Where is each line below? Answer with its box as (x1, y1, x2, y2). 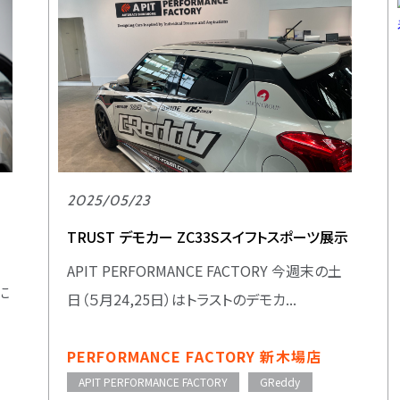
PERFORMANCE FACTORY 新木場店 (67, 346, 321, 368)
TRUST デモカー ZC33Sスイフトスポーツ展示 (67, 225, 348, 247)
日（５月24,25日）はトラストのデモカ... (67, 287, 296, 310)
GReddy (260, 373, 301, 389)
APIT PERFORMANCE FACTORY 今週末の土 (67, 259, 342, 281)
